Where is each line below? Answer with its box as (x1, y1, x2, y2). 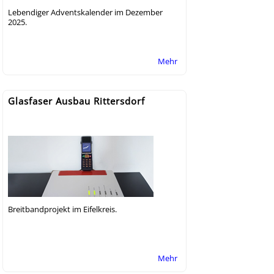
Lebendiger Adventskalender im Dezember (8, 6, 163, 18)
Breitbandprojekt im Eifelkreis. (8, 203, 117, 215)
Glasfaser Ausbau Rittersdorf (8, 94, 145, 107)
